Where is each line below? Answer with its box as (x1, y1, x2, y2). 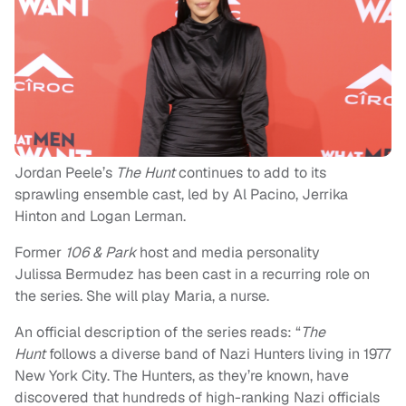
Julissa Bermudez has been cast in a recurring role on (14, 265, 370, 285)
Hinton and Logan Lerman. (14, 207, 186, 227)
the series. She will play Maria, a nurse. (14, 286, 269, 306)
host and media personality (140, 243, 320, 263)
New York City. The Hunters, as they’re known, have (14, 366, 349, 386)
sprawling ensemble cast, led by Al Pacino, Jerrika (14, 185, 348, 205)
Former (14, 243, 65, 263)
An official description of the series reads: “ (14, 323, 301, 343)
